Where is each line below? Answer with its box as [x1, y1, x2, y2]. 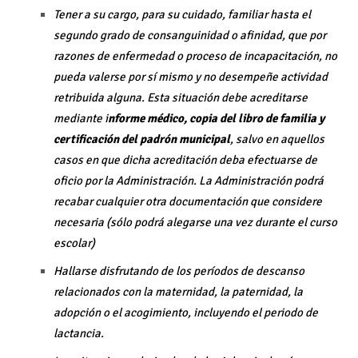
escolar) [53, 236, 95, 251]
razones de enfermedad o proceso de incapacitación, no [53, 49, 337, 64]
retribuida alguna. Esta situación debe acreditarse [53, 90, 308, 105]
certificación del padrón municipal [53, 132, 230, 147]
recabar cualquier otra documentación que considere [53, 194, 322, 209]
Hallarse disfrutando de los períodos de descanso [53, 264, 304, 279]
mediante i [53, 111, 108, 126]
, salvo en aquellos [229, 132, 324, 147]
